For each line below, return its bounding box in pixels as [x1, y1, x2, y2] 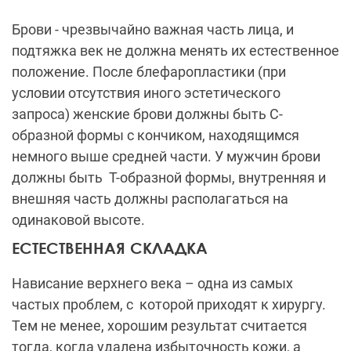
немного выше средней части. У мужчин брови [12, 148, 320, 165]
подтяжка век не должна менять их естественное [12, 42, 339, 60]
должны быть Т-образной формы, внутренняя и [12, 169, 326, 186]
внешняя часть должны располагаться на [12, 190, 288, 208]
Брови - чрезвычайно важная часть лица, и [12, 21, 294, 38]
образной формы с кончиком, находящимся [12, 127, 299, 144]
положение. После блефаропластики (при [12, 63, 286, 81]
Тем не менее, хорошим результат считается [12, 317, 307, 335]
